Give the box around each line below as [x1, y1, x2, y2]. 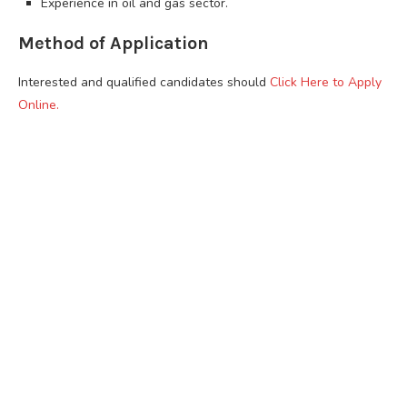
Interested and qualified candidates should [18, 73, 270, 91]
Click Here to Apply [270, 73, 382, 91]
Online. [18, 95, 59, 114]
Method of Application [18, 32, 209, 54]
